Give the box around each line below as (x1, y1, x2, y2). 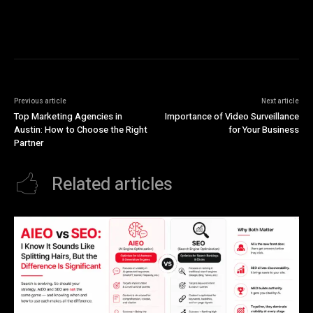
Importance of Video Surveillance (164, 110, 299, 124)
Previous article (14, 96, 66, 107)
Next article (261, 96, 299, 107)
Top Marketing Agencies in (14, 110, 122, 124)
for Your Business (228, 123, 299, 137)
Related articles (52, 172, 173, 198)
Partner (14, 136, 43, 150)
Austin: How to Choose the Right (14, 123, 147, 137)
